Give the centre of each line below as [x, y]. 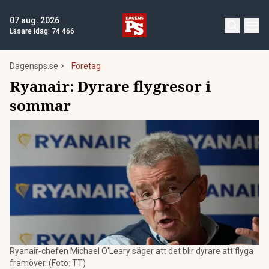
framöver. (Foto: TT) [48, 263]
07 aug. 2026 [35, 20]
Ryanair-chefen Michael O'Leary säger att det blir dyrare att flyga [131, 251]
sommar [40, 105]
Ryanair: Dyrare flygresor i [110, 86]
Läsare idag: [31, 31]
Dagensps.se [34, 66]
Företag [86, 66]
